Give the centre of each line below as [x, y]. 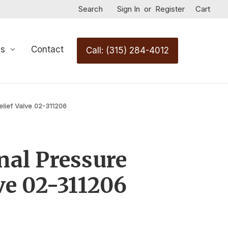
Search [90, 9]
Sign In [128, 9]
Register [170, 9]
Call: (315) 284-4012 [128, 50]
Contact [48, 49]
